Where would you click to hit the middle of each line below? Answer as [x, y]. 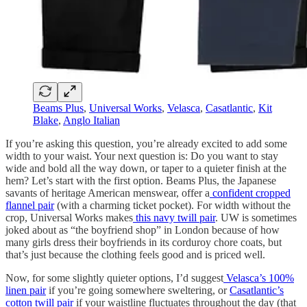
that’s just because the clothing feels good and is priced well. [135, 255]
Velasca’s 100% [259, 278]
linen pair [26, 291]
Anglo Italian [91, 121]
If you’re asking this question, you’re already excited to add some [146, 144]
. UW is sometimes [256, 218]
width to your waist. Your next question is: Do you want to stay [142, 156]
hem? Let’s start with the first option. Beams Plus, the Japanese [141, 181]
